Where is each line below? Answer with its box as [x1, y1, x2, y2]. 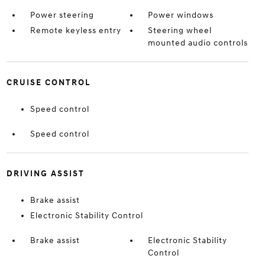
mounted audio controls [148, 38, 248, 48]
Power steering [30, 10, 94, 20]
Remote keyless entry [30, 25, 121, 35]
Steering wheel [148, 25, 212, 35]
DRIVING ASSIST [6, 169, 85, 179]
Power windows [148, 10, 214, 20]
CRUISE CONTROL [6, 77, 91, 88]
